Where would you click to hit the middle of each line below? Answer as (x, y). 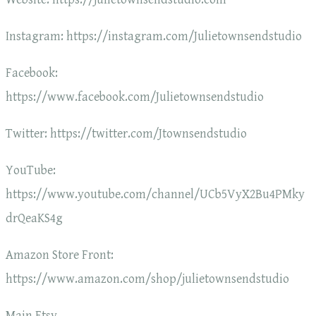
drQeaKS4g (34, 219)
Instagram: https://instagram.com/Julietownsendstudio (154, 37)
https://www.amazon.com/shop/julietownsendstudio (147, 279)
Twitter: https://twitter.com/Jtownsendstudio (126, 134)
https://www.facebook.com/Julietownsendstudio (135, 97)
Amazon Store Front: (60, 255)
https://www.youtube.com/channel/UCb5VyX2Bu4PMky (155, 195)
